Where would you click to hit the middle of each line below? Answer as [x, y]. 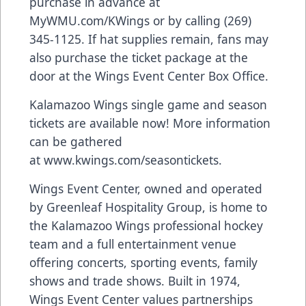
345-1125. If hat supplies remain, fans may [149, 39]
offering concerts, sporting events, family [143, 263]
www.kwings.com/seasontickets [131, 160]
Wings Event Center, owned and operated [146, 189]
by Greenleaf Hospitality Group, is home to [148, 207]
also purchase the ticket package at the [139, 58]
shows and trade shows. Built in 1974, [135, 281]
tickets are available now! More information [150, 123]
